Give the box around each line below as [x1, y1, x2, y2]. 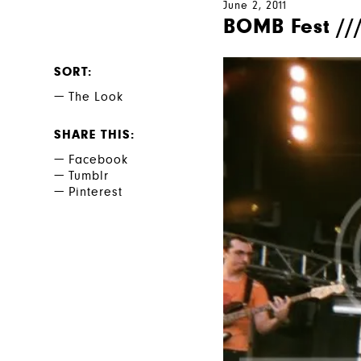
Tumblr [68, 168, 110, 185]
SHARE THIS [54, 127, 131, 143]
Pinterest [68, 185, 123, 201]
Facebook [68, 152, 129, 168]
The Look [68, 89, 124, 106]
